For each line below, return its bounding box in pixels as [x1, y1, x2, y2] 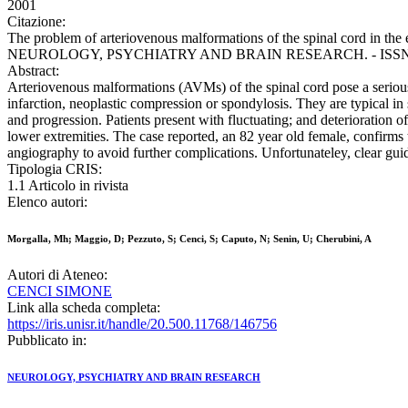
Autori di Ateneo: [7, 267, 107, 283]
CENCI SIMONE [7, 283, 112, 300]
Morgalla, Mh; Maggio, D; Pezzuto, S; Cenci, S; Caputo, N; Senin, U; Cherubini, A [7, 233, 372, 245]
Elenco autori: [7, 194, 87, 210]
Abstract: [7, 63, 59, 79]
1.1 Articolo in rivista [7, 178, 128, 194]
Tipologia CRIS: [7, 161, 102, 178]
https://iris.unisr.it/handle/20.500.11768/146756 [7, 316, 277, 332]
